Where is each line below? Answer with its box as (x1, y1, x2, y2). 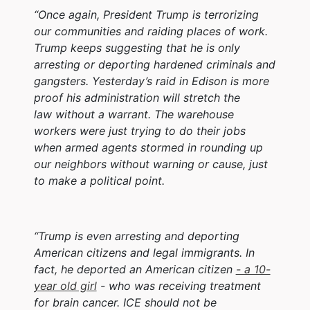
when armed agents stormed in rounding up (33, 140, 263, 154)
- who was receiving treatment (96, 278, 261, 293)
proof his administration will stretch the (33, 90, 240, 104)
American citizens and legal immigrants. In (33, 245, 255, 259)
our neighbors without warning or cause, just (33, 156, 268, 171)
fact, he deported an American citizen (33, 262, 236, 276)
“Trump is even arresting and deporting (33, 228, 239, 243)
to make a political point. (33, 173, 165, 188)
